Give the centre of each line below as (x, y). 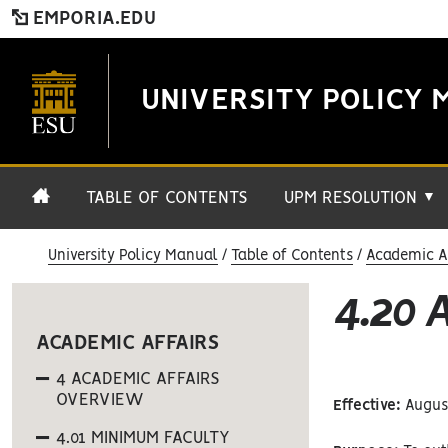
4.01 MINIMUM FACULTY (143, 438)
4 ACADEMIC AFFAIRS (138, 379)
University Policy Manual (133, 256)
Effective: (367, 406)
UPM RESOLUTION (353, 198)
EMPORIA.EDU (92, 19)
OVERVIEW (100, 400)
